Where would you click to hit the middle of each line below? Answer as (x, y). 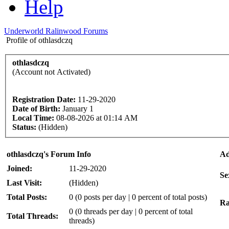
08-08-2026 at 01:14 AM (96, 118)
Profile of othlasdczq (39, 40)
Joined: (19, 168)
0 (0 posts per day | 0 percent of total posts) (138, 197)
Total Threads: (32, 216)
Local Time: (33, 118)
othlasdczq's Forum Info (49, 154)
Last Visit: (24, 182)
